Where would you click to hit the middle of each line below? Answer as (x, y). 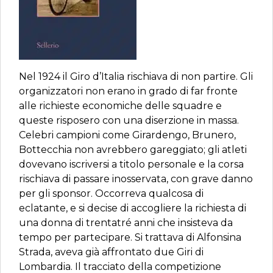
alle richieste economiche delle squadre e (120, 106)
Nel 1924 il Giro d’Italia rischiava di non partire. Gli (136, 76)
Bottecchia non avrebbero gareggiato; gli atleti (133, 150)
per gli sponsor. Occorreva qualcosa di (111, 193)
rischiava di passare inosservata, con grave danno (136, 179)
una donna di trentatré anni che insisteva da (126, 223)
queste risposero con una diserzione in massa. (129, 120)
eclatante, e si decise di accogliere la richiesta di (133, 208)
